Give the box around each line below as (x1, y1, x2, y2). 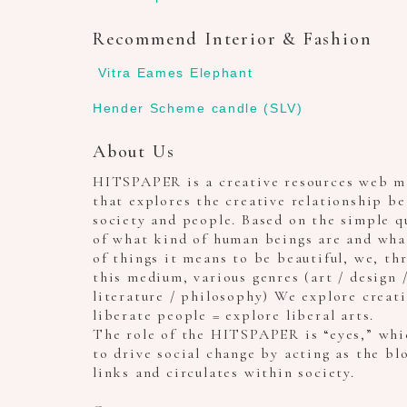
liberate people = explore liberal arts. (93, 306, 375, 324)
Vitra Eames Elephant (97, 65, 253, 80)
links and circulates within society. (93, 363, 355, 382)
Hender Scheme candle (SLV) (93, 100, 303, 115)
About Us (93, 140, 175, 163)
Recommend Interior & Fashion (93, 27, 372, 50)
